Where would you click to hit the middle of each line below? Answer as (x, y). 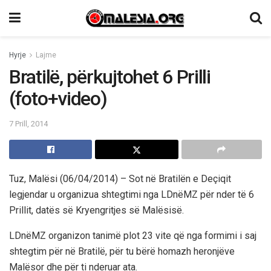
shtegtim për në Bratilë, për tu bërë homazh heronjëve (122, 251)
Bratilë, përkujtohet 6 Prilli (110, 77)
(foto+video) (58, 99)
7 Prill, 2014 (28, 123)
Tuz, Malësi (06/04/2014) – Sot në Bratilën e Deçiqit (120, 178)
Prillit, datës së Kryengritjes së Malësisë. (96, 210)
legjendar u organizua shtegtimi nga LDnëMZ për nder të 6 (132, 194)
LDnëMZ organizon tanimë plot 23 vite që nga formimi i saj (133, 235)
